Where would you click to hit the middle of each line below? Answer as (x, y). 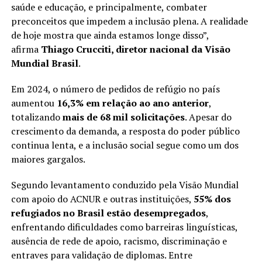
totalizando (37, 117)
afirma (26, 49)
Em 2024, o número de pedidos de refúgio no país (115, 89)
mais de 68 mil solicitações (123, 117)
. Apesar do (208, 117)
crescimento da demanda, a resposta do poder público (125, 131)
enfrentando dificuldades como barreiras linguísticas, (124, 227)
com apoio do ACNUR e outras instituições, (102, 199)
